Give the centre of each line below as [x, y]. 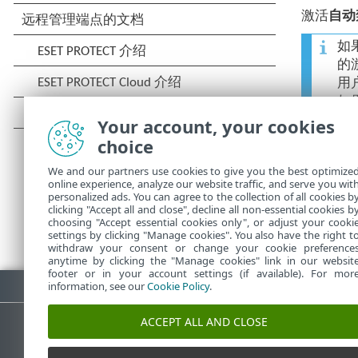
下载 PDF [50, 284]
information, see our [97, 286]
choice [125, 146]
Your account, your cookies [216, 126]
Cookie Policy [178, 286]
